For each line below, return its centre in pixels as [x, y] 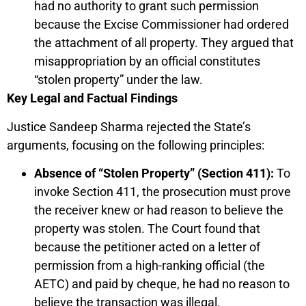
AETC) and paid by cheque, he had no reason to [162, 283]
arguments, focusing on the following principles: [136, 145]
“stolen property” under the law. [119, 80]
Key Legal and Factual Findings [92, 98]
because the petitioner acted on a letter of [147, 247]
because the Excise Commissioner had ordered [162, 25]
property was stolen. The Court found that [147, 228]
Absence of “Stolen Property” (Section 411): [154, 173]
